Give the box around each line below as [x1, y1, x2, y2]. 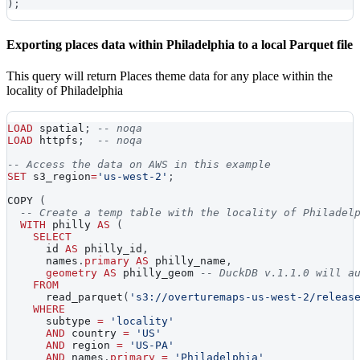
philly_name [149, 255, 226, 268]
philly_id [78, 243, 142, 256]
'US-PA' [129, 339, 174, 352]
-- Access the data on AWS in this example [7, 158, 271, 171]
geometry [46, 267, 97, 280]
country [65, 327, 123, 340]
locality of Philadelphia [6, 84, 123, 98]
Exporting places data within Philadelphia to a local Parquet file [6, 37, 353, 51]
